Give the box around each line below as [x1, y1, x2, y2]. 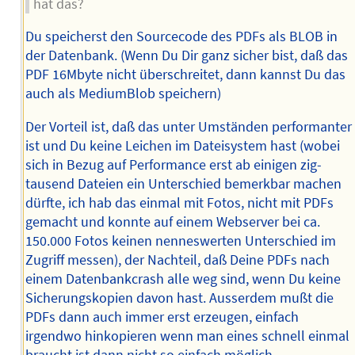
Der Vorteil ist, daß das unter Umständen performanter [25, 117, 352, 136]
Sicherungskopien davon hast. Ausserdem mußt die [25, 288, 334, 307]
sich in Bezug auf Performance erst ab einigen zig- [25, 155, 322, 174]
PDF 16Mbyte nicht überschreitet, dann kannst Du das [25, 66, 345, 84]
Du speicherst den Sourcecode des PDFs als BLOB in [25, 28, 338, 46]
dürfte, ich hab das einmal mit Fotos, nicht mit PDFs [25, 193, 334, 212]
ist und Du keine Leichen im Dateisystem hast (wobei [25, 136, 340, 155]
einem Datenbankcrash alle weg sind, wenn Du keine [25, 269, 341, 288]
